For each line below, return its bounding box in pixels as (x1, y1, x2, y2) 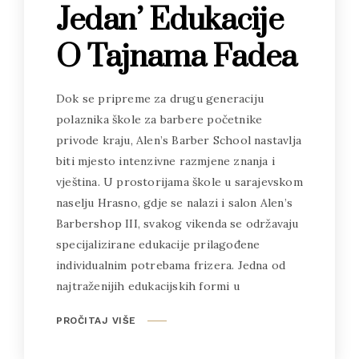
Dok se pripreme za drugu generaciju (56, 91, 264, 107)
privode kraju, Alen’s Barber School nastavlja (56, 133, 301, 148)
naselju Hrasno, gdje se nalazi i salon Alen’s (56, 196, 292, 211)
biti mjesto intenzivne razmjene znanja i (56, 154, 275, 169)
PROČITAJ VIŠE (56, 315, 136, 327)
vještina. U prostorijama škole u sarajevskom (56, 175, 303, 190)
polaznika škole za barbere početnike (56, 112, 263, 127)
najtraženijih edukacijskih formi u (56, 279, 240, 294)
